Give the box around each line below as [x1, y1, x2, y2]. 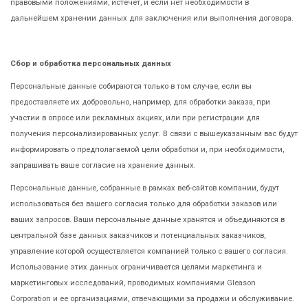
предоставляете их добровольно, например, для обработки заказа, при [10, 97, 270, 107]
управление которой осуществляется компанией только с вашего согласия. [10, 246, 288, 256]
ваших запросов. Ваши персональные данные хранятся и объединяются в [10, 214, 285, 224]
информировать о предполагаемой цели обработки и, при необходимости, [10, 144, 284, 154]
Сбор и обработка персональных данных [10, 58, 171, 68]
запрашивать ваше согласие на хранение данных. [10, 160, 196, 170]
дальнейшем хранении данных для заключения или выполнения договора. [10, 13, 294, 23]
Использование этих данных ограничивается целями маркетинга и [10, 262, 262, 272]
